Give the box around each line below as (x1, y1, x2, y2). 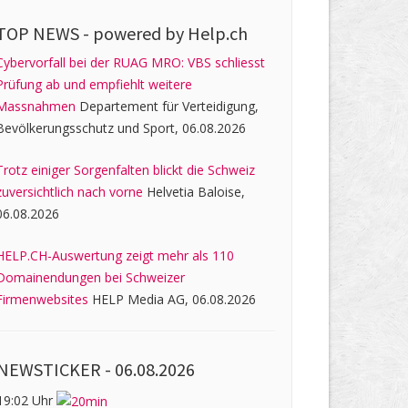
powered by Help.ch (93, 21, 249, 45)
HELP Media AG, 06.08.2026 (88, 290, 257, 308)
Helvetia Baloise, (143, 182, 246, 200)
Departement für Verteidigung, (76, 97, 260, 115)
